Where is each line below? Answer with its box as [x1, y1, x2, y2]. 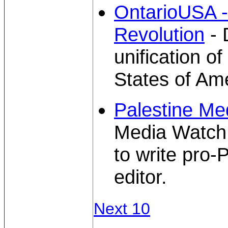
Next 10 [94, 199, 150, 218]
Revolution [114, 23, 205, 45]
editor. [114, 166, 167, 188]
